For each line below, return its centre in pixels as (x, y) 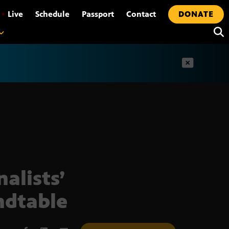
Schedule (52, 14)
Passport (98, 14)
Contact (141, 14)
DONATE (196, 14)
